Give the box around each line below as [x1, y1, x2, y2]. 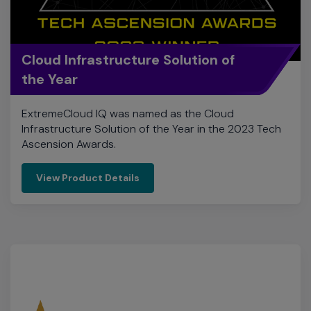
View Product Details [36, 96, 140, 109]
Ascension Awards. [22, 61, 116, 76]
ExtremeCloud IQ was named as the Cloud [22, 31, 234, 46]
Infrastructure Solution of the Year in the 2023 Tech [22, 46, 281, 61]
